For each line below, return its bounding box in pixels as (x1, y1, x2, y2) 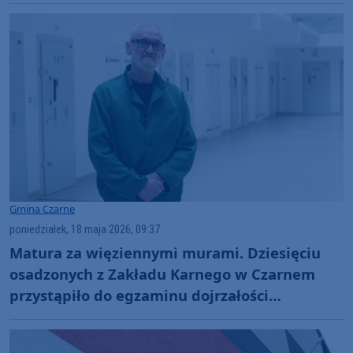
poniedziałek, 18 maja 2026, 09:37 (9, 222, 160, 236)
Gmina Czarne (9, 201, 75, 216)
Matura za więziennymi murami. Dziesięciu (9, 242, 321, 262)
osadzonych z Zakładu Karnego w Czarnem (9, 263, 315, 284)
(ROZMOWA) (9, 306, 98, 326)
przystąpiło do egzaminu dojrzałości (9, 284, 269, 305)
